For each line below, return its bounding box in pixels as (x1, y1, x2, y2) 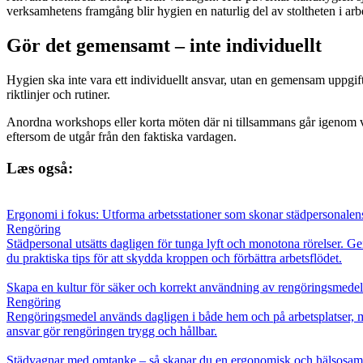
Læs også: (6, 159, 73, 177)
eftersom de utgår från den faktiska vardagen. (6, 130, 237, 144)
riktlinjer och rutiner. (6, 88, 110, 102)
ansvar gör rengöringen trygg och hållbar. (6, 323, 217, 338)
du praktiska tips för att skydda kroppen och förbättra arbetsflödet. (6, 250, 342, 265)
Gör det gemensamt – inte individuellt (6, 35, 322, 57)
